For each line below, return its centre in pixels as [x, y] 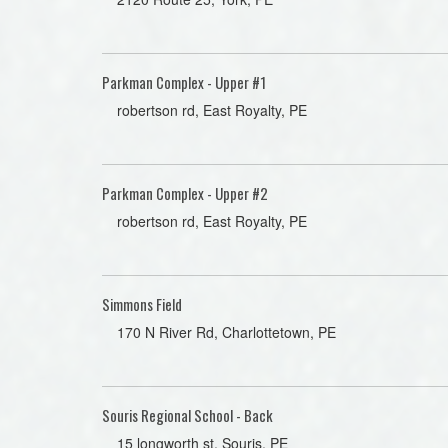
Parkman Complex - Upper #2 [185, 193]
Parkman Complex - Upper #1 [184, 82]
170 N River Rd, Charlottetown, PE [226, 332]
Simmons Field [142, 304]
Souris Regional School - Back [187, 415]
